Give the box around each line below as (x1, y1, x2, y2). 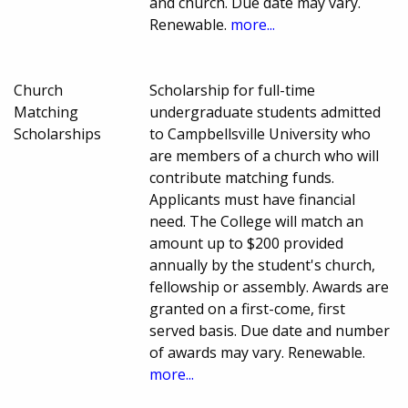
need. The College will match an (149, 210, 364, 231)
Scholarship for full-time (149, 79, 316, 100)
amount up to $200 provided (149, 232, 344, 253)
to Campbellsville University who (149, 123, 372, 144)
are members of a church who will (149, 145, 380, 166)
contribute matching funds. (149, 167, 335, 188)
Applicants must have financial (149, 189, 356, 209)
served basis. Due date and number (149, 320, 391, 341)
